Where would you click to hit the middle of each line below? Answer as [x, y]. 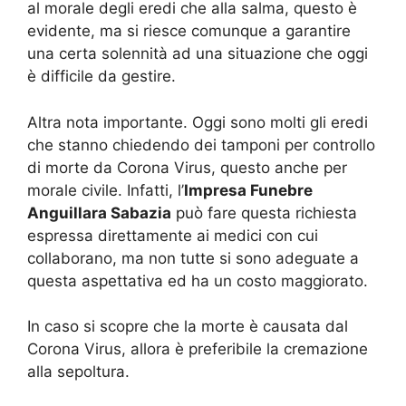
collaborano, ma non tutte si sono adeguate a [193, 258]
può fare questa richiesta [264, 213]
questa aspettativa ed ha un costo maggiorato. [198, 280]
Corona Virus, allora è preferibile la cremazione [198, 349]
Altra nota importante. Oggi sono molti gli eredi [198, 122]
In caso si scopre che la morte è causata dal [188, 326]
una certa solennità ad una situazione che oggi [198, 53]
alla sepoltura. [78, 372]
